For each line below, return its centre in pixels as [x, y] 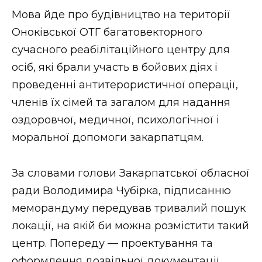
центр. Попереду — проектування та [112, 243]
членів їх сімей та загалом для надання [121, 103]
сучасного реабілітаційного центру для [121, 50]
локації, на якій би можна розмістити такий [130, 225]
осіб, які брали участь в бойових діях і [115, 68]
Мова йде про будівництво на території [121, 15]
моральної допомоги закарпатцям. [108, 138]
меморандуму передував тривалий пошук [129, 208]
